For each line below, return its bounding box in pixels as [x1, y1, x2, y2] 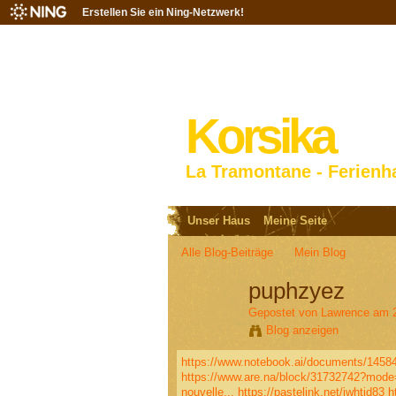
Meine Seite [263, 214, 327, 228]
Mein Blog [294, 246, 346, 260]
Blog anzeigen [265, 324, 339, 338]
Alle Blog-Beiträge [180, 246, 273, 260]
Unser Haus [187, 214, 250, 228]
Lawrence [320, 306, 369, 320]
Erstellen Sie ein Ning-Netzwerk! [82, 6, 244, 19]
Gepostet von [247, 306, 321, 320]
